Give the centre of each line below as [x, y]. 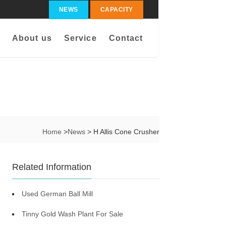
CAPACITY [117, 10]
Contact [126, 38]
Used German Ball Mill [58, 194]
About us [32, 38]
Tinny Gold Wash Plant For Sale [73, 214]
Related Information [52, 167]
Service [80, 38]
